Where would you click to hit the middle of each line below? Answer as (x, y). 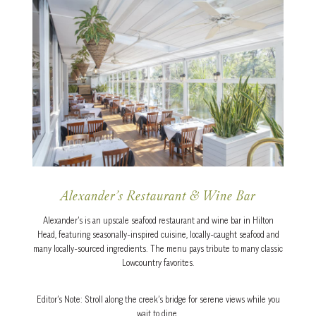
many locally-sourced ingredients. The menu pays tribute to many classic (158, 248)
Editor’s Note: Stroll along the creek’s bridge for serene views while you (158, 299)
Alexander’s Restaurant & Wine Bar (158, 197)
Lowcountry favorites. (158, 262)
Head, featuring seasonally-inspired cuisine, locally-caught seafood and (158, 234)
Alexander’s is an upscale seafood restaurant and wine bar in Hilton (158, 220)
